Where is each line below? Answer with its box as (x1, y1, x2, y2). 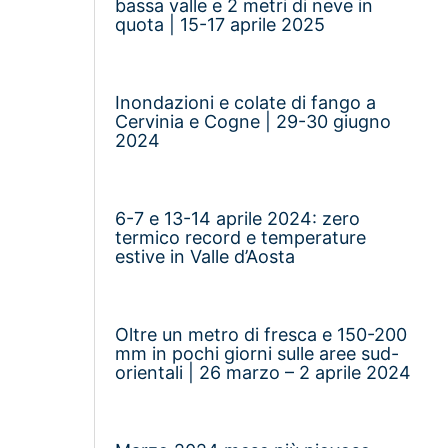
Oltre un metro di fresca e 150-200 (115, 323, 408, 345)
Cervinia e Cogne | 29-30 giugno (115, 110, 392, 132)
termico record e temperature (115, 226, 367, 248)
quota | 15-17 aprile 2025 (115, 13, 326, 35)
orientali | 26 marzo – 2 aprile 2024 (115, 361, 412, 383)
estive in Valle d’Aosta (115, 245, 296, 267)
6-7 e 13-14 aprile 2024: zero (115, 207, 361, 229)
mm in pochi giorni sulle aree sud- (115, 342, 400, 364)
